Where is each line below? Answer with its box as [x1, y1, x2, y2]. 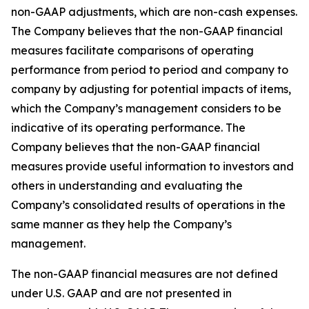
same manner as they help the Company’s [11, 217, 232, 231]
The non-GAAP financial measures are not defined [11, 267, 278, 281]
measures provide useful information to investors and [11, 159, 294, 173]
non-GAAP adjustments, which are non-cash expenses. [11, 5, 297, 19]
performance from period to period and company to [11, 63, 288, 77]
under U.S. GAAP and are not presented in [11, 286, 232, 300]
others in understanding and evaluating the [11, 179, 243, 192]
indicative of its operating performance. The [11, 121, 246, 134]
